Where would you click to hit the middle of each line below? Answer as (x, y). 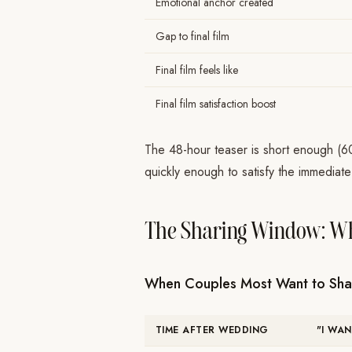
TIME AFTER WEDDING (212, 330)
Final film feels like (197, 70)
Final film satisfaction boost (216, 104)
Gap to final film (192, 36)
